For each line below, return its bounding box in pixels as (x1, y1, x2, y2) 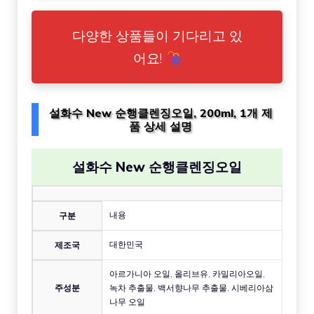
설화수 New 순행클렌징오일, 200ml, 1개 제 (48, 105, 273, 120)
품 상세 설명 (129, 118, 192, 133)
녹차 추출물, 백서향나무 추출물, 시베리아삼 (109, 282, 273, 294)
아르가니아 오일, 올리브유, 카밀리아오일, (109, 268, 265, 280)
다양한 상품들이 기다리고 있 (71, 27, 243, 44)
